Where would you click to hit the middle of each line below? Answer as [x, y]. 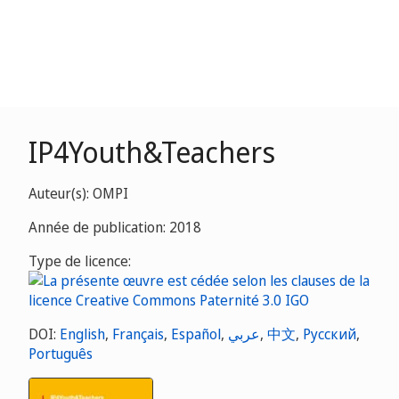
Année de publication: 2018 [115, 227]
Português [61, 354]
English [82, 334]
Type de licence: [80, 261]
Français [138, 334]
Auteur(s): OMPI [78, 193]
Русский [330, 334]
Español [196, 334]
